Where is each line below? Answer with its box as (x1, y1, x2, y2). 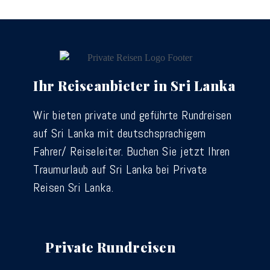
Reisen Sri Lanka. (33, 179, 114, 195)
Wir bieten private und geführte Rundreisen (33, 107, 231, 123)
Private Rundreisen (45, 237, 175, 256)
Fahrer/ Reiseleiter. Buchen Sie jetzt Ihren (33, 143, 230, 159)
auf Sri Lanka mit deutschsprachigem (33, 125, 206, 141)
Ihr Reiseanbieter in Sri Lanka (33, 76, 235, 95)
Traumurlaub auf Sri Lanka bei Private (33, 161, 207, 177)
